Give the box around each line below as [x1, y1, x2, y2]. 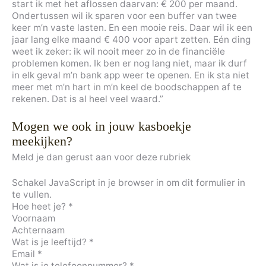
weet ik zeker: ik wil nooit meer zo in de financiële [12, 45, 225, 57]
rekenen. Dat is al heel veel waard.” [12, 93, 163, 104]
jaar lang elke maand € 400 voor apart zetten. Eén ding [12, 33, 251, 45]
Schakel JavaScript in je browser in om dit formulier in [12, 177, 245, 188]
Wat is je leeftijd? [12, 236, 89, 248]
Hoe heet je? [12, 201, 68, 212]
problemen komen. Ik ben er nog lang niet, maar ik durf [12, 57, 247, 69]
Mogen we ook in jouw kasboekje [12, 118, 191, 134]
